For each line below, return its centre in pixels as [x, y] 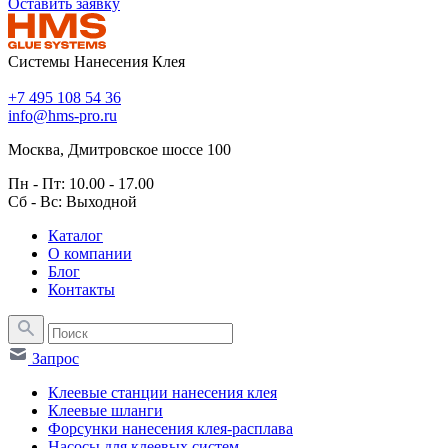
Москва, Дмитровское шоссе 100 [119, 149]
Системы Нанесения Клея [96, 61]
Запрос [53, 358]
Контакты [81, 289]
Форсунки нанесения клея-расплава [170, 428]
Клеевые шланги [105, 410]
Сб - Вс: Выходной [72, 201]
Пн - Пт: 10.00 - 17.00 [81, 183]
